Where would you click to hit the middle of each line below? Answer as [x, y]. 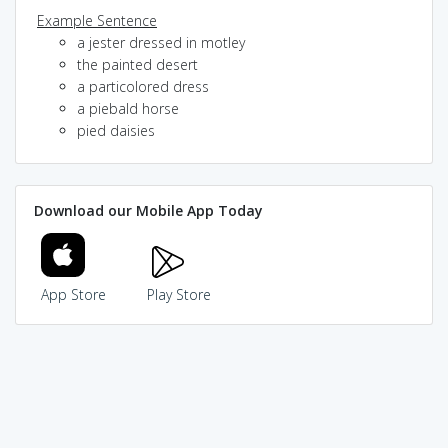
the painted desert [137, 64]
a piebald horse [128, 108]
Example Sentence [97, 20]
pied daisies [116, 130]
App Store [73, 294]
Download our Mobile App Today [148, 210]
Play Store [178, 294]
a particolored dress [143, 86]
